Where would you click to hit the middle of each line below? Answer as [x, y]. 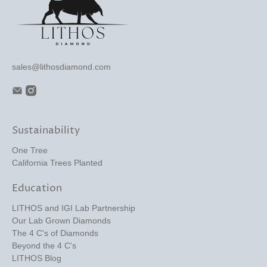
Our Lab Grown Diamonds [61, 220]
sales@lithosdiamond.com [61, 66]
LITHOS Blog [37, 258]
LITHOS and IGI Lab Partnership [74, 208]
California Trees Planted [57, 162]
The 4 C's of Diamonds [55, 233]
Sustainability [46, 130]
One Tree [30, 150]
